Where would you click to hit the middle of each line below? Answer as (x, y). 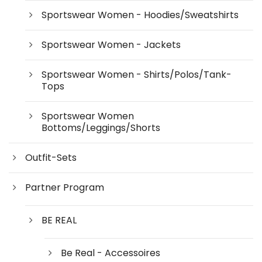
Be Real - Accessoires (111, 253)
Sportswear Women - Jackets (111, 44)
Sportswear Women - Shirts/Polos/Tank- (137, 74)
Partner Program (65, 187)
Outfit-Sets (51, 157)
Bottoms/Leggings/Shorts (101, 127)
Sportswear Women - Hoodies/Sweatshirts (140, 15)
